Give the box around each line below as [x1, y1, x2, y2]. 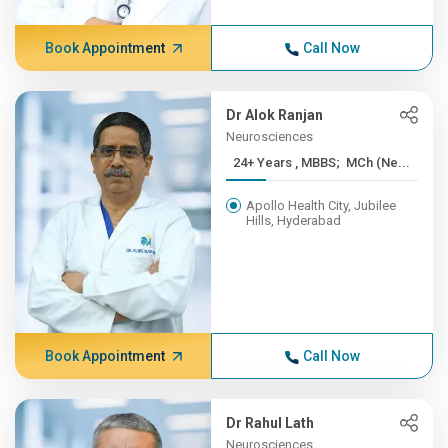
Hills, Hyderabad [246, 213, 342, 228]
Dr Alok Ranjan [226, 107, 324, 123]
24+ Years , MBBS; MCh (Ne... [295, 155, 411, 170]
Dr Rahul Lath [226, 415, 315, 431]
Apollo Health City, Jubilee [246, 198, 397, 213]
